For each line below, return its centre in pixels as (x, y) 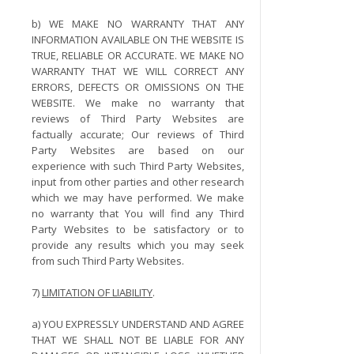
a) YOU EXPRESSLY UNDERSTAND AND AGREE (138, 324)
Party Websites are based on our (138, 150)
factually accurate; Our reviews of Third (138, 134)
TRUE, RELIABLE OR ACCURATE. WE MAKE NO (138, 55)
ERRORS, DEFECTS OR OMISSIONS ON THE (138, 87)
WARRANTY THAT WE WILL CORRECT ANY (138, 71)
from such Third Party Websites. (108, 261)
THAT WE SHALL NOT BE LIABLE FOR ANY (138, 340)
